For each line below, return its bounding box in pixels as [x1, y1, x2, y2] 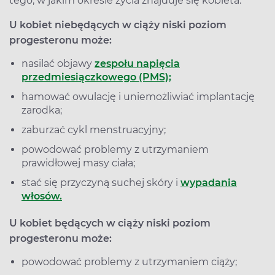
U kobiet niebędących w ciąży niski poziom [9, 18, 227, 31]
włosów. [21, 190, 62, 202]
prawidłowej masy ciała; [21, 157, 135, 169]
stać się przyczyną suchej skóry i [21, 176, 180, 188]
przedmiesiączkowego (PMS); [21, 71, 171, 83]
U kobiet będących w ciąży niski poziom [9, 217, 211, 229]
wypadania [180, 176, 237, 188]
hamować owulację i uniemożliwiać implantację [21, 90, 255, 103]
